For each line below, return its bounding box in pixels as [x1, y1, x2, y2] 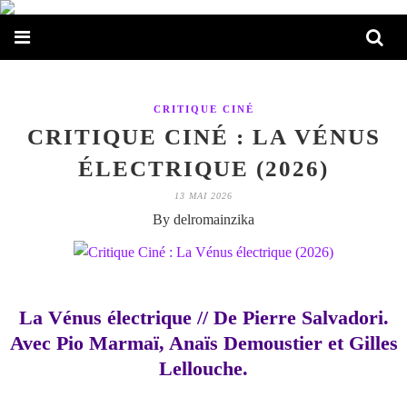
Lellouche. [159, 357, 248, 380]
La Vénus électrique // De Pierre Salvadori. [18, 306, 389, 329]
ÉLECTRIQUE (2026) [78, 156, 329, 181]
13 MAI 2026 [174, 191, 233, 201]
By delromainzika [153, 212, 254, 227]
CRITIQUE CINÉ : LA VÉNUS [26, 124, 381, 149]
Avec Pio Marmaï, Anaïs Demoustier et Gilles [9, 332, 398, 354]
